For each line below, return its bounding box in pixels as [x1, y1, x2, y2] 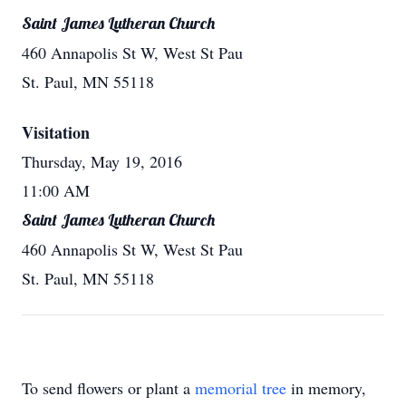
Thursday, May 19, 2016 [22, 150, 182, 172]
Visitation [22, 121, 90, 144]
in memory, [286, 377, 366, 399]
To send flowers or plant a [22, 377, 195, 399]
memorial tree [195, 377, 286, 399]
